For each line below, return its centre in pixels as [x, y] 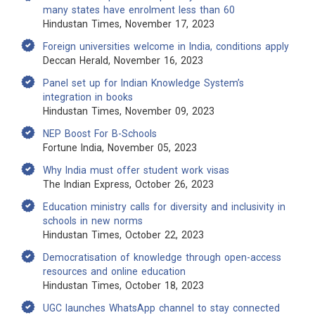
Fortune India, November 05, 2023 [120, 148]
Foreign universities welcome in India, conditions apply [166, 46]
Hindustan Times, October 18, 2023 [123, 285]
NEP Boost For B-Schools [100, 134]
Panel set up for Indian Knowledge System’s [143, 83]
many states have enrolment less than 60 [139, 10]
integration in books [88, 97]
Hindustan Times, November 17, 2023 [129, 24]
